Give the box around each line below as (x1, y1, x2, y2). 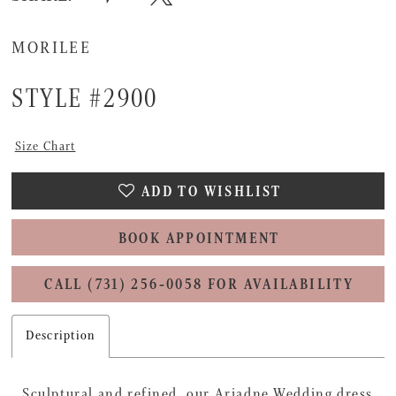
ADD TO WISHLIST (141, 182, 282, 202)
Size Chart (14, 138, 76, 156)
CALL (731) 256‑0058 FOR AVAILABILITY (44, 276, 354, 295)
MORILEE (11, 36, 92, 60)
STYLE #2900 (11, 82, 158, 116)
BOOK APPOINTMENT (118, 229, 280, 248)
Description (26, 327, 95, 346)
